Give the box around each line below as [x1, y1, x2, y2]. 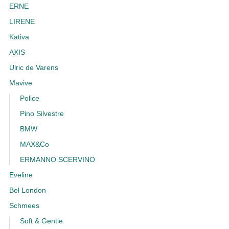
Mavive [9, 79, 32, 87]
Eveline [9, 171, 33, 179]
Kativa [9, 33, 29, 41]
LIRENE [9, 18, 35, 26]
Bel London [9, 187, 46, 195]
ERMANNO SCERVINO [19, 156, 95, 164]
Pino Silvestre [19, 110, 64, 118]
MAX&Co [19, 141, 49, 149]
